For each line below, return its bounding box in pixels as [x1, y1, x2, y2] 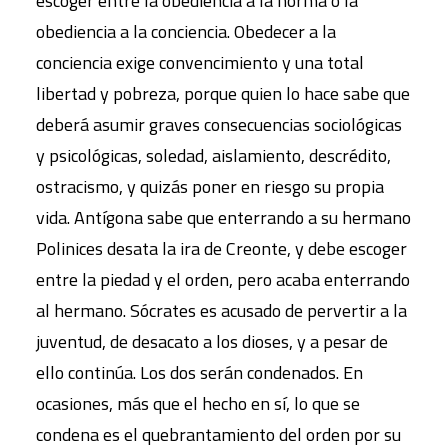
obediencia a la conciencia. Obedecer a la [36, 17, 336, 45]
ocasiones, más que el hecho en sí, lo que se [36, 389, 360, 417]
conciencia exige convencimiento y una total [36, 48, 364, 76]
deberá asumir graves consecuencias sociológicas [36, 110, 402, 138]
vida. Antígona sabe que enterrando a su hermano [36, 203, 411, 231]
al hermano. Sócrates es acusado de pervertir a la [36, 296, 407, 324]
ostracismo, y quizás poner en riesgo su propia [36, 172, 384, 200]
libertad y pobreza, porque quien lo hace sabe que [36, 79, 410, 107]
